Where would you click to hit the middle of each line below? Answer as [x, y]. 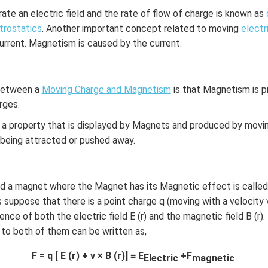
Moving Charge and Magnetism [106, 89]
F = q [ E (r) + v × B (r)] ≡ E [87, 256]
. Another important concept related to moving [141, 28]
